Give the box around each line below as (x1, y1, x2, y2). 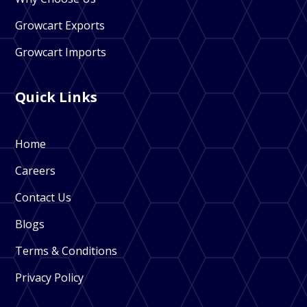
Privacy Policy (15, 269, 84, 285)
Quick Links (15, 87, 98, 106)
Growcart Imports (15, 44, 107, 60)
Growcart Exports (15, 17, 106, 33)
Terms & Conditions (15, 243, 118, 258)
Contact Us (15, 189, 72, 205)
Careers (15, 162, 56, 178)
